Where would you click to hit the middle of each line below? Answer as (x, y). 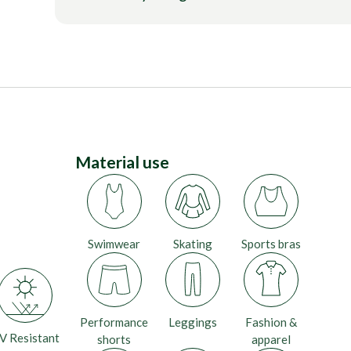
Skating (192, 244)
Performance (114, 322)
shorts (114, 339)
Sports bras (271, 244)
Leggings (192, 322)
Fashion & (271, 322)
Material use (122, 162)
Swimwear (114, 244)
